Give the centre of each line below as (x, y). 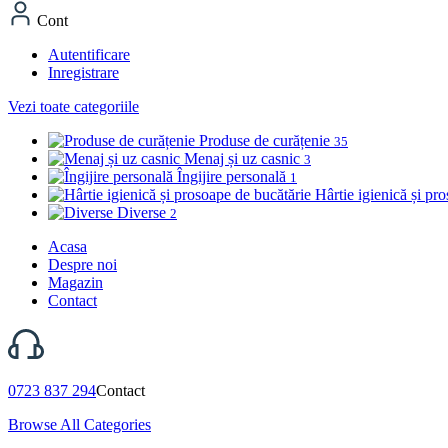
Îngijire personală (233, 176)
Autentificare (89, 54)
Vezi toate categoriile (73, 106)
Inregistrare (83, 72)
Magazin (75, 282)
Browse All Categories (79, 424)
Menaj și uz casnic (244, 158)
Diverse (143, 212)
